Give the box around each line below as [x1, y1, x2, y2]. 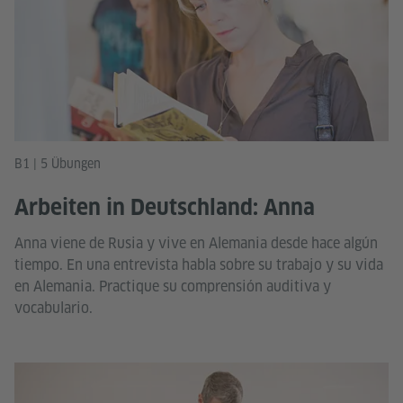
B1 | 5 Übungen [14, 155, 101, 172]
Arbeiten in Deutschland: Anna [14, 193, 315, 220]
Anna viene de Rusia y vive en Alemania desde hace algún [14, 233, 378, 253]
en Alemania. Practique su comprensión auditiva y [14, 276, 331, 296]
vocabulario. [14, 298, 93, 318]
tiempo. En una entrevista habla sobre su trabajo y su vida [14, 255, 383, 274]
